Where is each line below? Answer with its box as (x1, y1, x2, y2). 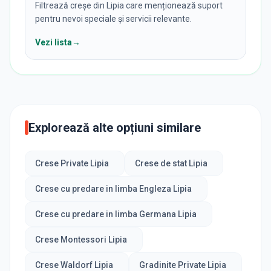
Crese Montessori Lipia (35, 235, 127, 244)
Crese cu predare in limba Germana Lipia (35, 209, 197, 219)
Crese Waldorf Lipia (35, 260, 113, 270)
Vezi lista (35, 38, 72, 47)
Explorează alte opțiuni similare (28, 120, 201, 135)
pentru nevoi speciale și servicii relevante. (35, 14, 192, 24)
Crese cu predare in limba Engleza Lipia (35, 184, 192, 194)
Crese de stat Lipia (134, 158, 207, 168)
